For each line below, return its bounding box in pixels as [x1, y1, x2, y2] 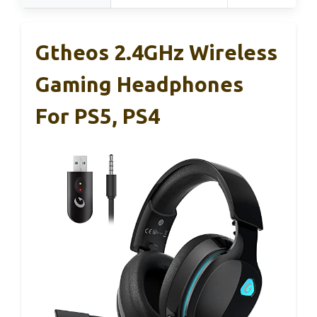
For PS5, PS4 [35, 104, 160, 129]
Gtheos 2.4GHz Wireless [35, 40, 277, 65]
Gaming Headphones [35, 72, 243, 97]
